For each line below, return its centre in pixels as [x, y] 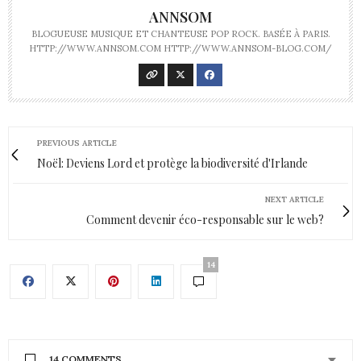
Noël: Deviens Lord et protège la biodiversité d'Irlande [172, 163]
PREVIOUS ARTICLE [77, 143]
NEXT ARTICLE [295, 199]
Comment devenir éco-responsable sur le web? [205, 219]
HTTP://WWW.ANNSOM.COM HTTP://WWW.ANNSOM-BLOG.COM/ [180, 48]
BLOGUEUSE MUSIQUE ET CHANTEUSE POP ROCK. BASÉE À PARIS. [180, 33]
